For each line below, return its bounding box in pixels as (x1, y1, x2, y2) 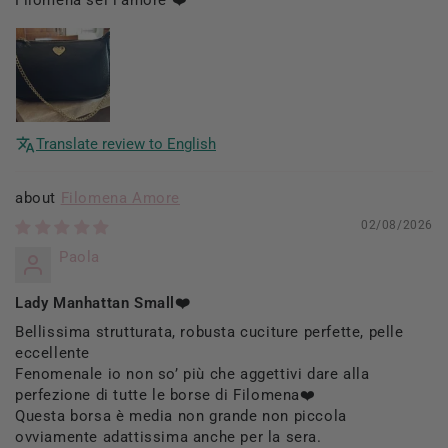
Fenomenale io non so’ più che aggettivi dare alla (15, 364, 370, 383)
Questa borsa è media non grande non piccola (15, 406, 347, 425)
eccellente (15, 343, 90, 362)
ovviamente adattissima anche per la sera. (15, 427, 322, 446)
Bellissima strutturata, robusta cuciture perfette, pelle (15, 322, 404, 341)
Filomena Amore (60, 188, 180, 207)
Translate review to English (36, 134, 216, 153)
